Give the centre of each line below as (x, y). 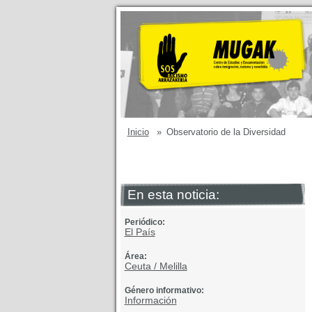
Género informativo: (164, 290)
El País (140, 232)
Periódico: (145, 222)
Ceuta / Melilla (156, 266)
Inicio (138, 132)
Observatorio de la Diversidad (226, 132)
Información (150, 300)
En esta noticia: (173, 195)
